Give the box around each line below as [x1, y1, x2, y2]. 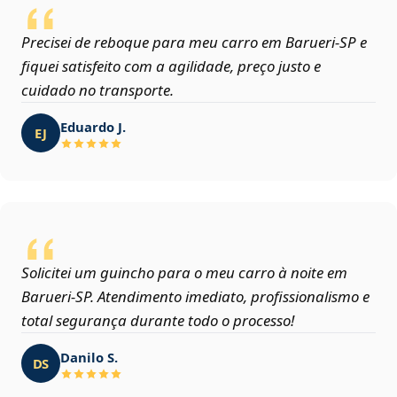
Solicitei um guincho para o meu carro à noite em [21, 262, 347, 284]
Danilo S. [60, 347, 118, 366]
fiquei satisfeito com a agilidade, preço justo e [21, 56, 321, 77]
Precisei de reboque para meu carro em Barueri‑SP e [21, 32, 367, 53]
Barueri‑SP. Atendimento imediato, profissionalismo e [21, 286, 370, 307]
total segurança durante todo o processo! [21, 310, 294, 331]
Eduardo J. [60, 117, 126, 136]
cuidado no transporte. [21, 80, 174, 101]
